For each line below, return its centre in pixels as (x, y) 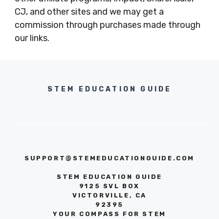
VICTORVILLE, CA (109, 196)
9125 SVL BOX (109, 186)
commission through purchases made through (108, 25)
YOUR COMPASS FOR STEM (109, 214)
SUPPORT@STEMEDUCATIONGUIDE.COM (109, 158)
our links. (32, 38)
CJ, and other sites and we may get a (89, 12)
